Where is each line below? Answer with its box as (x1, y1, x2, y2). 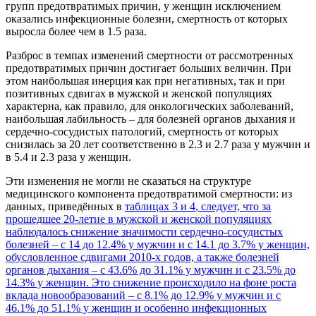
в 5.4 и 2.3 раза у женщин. (6, 150, 131, 163)
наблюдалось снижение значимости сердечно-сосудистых (6, 225, 283, 238)
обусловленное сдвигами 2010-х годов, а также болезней (6, 250, 279, 263)
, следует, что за (195, 200, 271, 212)
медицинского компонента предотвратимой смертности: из (6, 187, 292, 200)
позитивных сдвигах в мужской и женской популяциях (6, 87, 272, 99)
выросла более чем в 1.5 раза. (6, 25, 147, 37)
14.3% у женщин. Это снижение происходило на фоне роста (6, 276, 296, 288)
